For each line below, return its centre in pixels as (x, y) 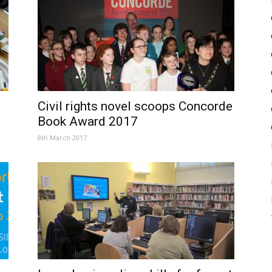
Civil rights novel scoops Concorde (135, 106)
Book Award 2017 (88, 121)
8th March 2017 (62, 138)
